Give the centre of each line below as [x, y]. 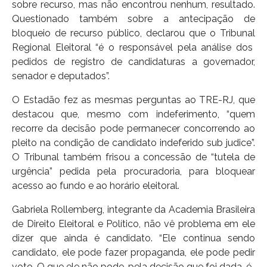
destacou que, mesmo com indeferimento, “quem [133, 114]
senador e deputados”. [61, 76]
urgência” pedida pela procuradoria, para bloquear [133, 171]
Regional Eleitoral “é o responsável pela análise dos [133, 47]
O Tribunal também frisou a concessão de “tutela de [133, 157]
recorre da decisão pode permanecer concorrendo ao [133, 128]
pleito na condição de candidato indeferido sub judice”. [133, 142]
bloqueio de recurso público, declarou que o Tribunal [133, 33]
